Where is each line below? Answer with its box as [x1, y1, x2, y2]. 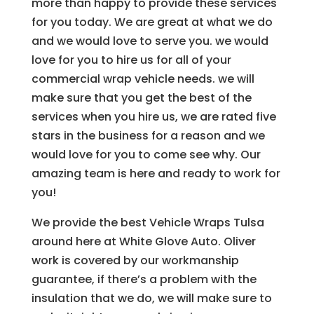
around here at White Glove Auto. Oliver [31, 233, 256, 250]
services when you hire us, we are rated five [31, 109, 276, 125]
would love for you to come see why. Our [31, 146, 261, 163]
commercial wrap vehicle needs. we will [31, 71, 254, 88]
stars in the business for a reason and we [31, 128, 265, 144]
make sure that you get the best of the [31, 90, 252, 107]
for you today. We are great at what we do [31, 14, 273, 31]
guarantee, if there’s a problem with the [31, 271, 257, 288]
